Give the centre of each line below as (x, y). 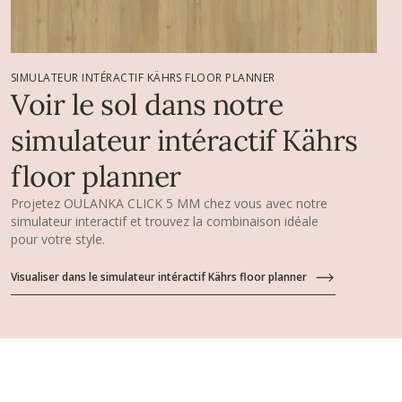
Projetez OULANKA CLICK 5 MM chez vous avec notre (169, 203)
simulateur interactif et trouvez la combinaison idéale (165, 221)
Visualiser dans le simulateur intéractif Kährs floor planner (159, 276)
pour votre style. (58, 239)
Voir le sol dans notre (147, 104)
